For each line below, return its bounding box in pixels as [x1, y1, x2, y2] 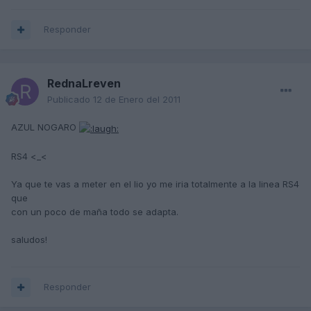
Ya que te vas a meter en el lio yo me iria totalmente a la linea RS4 [11, 178, 299, 190]
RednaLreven [47, 76, 121, 91]
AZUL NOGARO [11, 121, 79, 133]
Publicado [47, 94, 93, 106]
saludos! [11, 233, 47, 245]
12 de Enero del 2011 [93, 94, 180, 106]
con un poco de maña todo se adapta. [11, 205, 178, 217]
